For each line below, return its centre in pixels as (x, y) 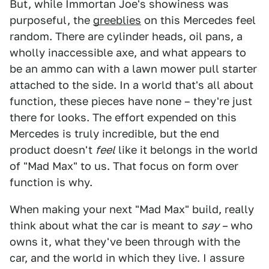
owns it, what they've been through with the (125, 241)
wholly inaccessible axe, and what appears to (128, 52)
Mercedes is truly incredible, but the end (114, 133)
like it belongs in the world (186, 150)
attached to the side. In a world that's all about (131, 85)
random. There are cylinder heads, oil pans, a (126, 36)
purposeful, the (51, 20)
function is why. (51, 182)
